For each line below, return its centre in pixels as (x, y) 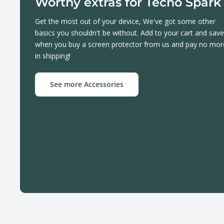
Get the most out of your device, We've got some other (125, 21)
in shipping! (53, 55)
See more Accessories (87, 84)
